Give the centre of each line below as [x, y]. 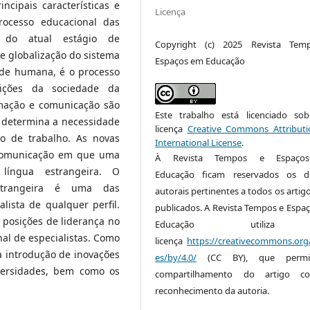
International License [199, 142]
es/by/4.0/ [176, 257]
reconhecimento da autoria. [212, 290]
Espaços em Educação [200, 61]
